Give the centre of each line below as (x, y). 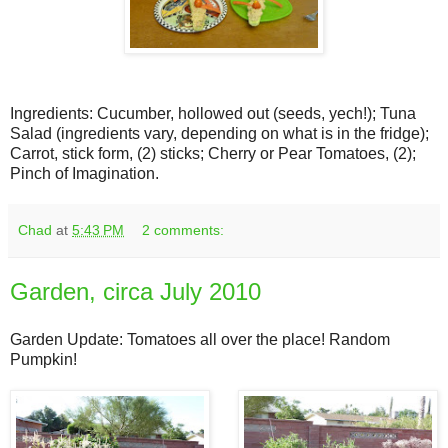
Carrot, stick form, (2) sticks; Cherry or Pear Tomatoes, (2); (213, 154)
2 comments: (183, 230)
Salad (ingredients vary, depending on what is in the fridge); (219, 134)
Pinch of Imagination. (84, 174)
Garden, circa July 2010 (135, 292)
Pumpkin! (43, 359)
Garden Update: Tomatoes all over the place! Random (200, 339)
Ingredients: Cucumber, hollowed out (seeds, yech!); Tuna (213, 114)
